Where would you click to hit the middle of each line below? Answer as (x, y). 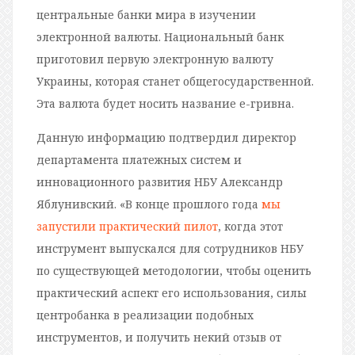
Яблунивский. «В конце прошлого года (149, 204)
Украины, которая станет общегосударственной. (175, 82)
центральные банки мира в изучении (146, 15)
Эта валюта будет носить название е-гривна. (165, 104)
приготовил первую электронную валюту (155, 59)
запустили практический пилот (127, 227)
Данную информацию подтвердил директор (166, 138)
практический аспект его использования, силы (172, 293)
